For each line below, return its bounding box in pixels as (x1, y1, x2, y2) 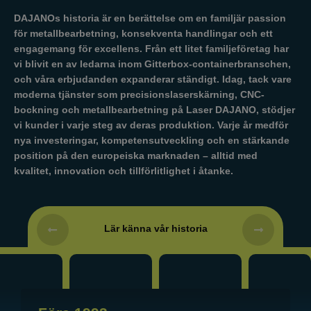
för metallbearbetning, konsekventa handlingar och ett (14, 28, 273, 40)
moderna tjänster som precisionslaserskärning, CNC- (14, 89, 264, 101)
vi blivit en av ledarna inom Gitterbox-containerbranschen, (14, 58, 291, 70)
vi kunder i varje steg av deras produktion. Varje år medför (14, 119, 288, 131)
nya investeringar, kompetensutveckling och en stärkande (14, 135, 289, 146)
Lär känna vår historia (103, 223, 208, 235)
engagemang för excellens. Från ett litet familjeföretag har (14, 43, 289, 55)
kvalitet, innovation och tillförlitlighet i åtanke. (14, 165, 233, 177)
